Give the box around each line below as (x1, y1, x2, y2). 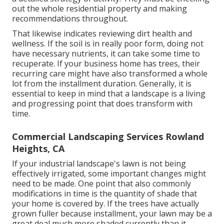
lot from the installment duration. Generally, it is (12, 77, 191, 89)
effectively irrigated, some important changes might (12, 167, 206, 179)
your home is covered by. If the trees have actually (12, 197, 199, 209)
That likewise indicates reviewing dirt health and (12, 27, 192, 39)
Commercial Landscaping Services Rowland (12, 130, 204, 142)
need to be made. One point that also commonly (12, 177, 191, 189)
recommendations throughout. (12, 12, 128, 24)
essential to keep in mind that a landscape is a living (12, 87, 205, 99)
